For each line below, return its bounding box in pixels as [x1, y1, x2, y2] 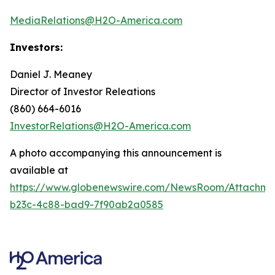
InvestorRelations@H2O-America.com [10, 119, 191, 132]
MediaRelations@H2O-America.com [10, 14, 182, 26]
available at [10, 163, 68, 176]
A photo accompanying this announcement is [10, 146, 222, 159]
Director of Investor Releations [10, 85, 155, 98]
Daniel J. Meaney [10, 68, 92, 80]
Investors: [10, 41, 63, 53]
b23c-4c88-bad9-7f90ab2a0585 [10, 198, 163, 211]
